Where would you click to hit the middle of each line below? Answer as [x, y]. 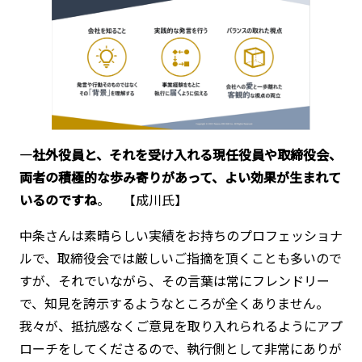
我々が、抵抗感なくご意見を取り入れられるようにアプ [181, 326]
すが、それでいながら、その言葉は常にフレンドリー [174, 281]
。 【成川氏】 [142, 200]
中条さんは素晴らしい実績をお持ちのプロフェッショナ [181, 236]
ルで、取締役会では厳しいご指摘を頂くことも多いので [180, 258]
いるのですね [58, 200]
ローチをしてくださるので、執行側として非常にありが [180, 349]
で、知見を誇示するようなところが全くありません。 [174, 303]
